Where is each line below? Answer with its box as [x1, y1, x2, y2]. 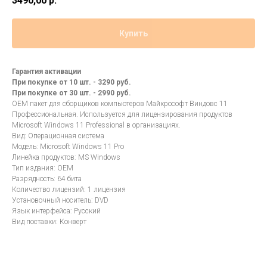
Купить [119, 29, 148, 39]
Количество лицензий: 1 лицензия [12, 185, 126, 194]
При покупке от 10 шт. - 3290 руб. [12, 78, 131, 87]
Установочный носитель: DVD [12, 196, 108, 205]
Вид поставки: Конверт [12, 218, 86, 226]
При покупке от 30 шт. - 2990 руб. [12, 89, 131, 98]
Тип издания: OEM [12, 164, 73, 173]
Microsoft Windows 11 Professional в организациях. [12, 121, 181, 130]
